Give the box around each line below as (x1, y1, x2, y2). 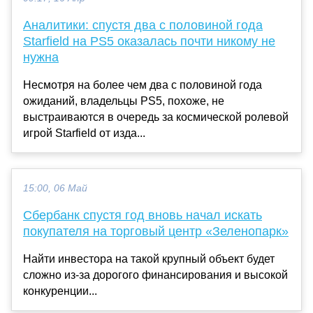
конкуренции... (23, 284, 97, 297)
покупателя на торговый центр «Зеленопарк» (23, 224, 289, 238)
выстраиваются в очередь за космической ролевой (23, 110, 289, 123)
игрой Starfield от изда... (23, 126, 145, 139)
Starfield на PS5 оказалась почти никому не (23, 34, 275, 48)
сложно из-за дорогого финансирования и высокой (23, 268, 288, 281)
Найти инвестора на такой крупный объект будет (23, 252, 275, 265)
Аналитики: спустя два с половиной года (23, 17, 263, 32)
